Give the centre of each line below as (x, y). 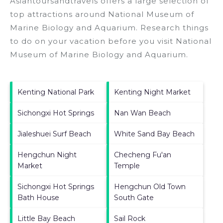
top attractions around (59, 14)
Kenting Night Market (152, 92)
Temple (127, 166)
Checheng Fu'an (143, 155)
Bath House (38, 197)
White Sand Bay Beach (154, 134)
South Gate (134, 197)
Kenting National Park (56, 92)
